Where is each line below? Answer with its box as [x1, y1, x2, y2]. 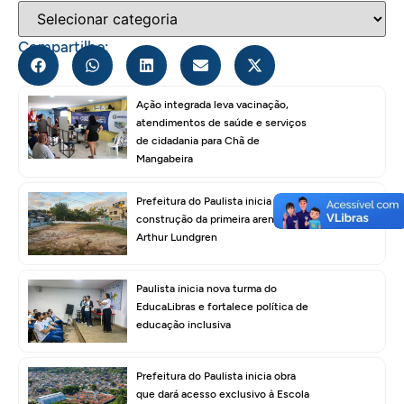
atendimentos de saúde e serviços [136, 115, 307, 129]
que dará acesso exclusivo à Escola [136, 387, 309, 400]
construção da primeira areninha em [136, 212, 313, 225]
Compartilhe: [18, 37, 109, 56]
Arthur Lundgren [136, 230, 217, 243]
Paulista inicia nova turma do [136, 281, 277, 295]
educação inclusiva [136, 317, 231, 331]
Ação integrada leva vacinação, [136, 97, 289, 111]
